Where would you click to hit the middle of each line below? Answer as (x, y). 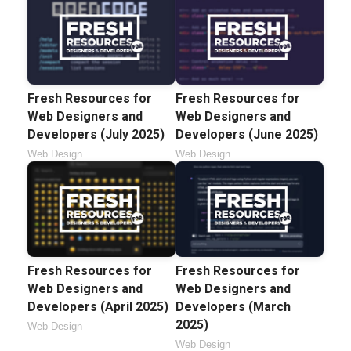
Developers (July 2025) (96, 135)
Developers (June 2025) (247, 135)
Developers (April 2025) (98, 306)
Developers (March (233, 306)
